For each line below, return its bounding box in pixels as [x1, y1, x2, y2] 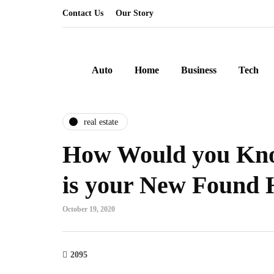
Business [181, 65, 217, 75]
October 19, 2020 [62, 205, 115, 213]
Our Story [116, 9, 154, 18]
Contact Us [62, 9, 103, 18]
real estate [84, 117, 118, 127]
